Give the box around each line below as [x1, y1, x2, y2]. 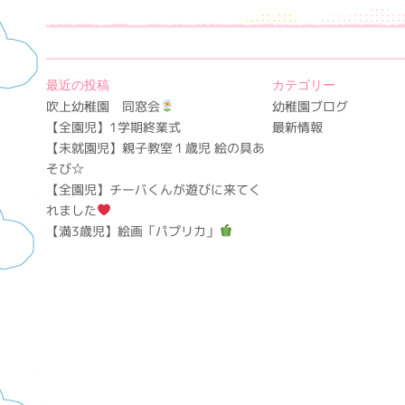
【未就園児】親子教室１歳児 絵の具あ [46, 139, 265, 156]
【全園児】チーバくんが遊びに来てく [46, 181, 261, 198]
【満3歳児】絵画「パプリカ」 [46, 222, 219, 240]
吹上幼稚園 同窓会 [46, 98, 160, 115]
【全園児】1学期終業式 [46, 118, 181, 136]
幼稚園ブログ [272, 98, 348, 115]
